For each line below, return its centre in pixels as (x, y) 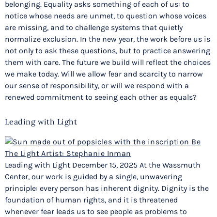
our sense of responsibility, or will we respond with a (97, 85)
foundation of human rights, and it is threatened (91, 200)
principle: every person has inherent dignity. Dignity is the (107, 188)
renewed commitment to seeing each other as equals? (101, 97)
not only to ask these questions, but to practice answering (108, 50)
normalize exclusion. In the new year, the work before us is (108, 39)
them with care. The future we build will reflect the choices (108, 62)
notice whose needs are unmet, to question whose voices (106, 15)
